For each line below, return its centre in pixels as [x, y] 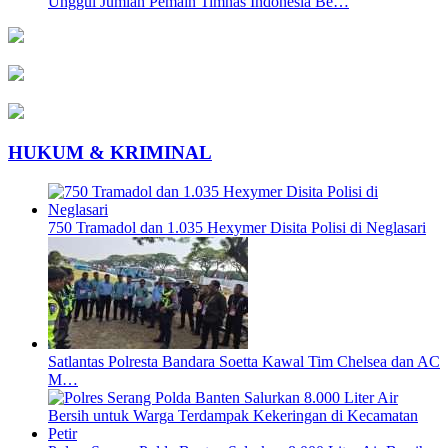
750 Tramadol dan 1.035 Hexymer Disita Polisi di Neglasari [237, 227]
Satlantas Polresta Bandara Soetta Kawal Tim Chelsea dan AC [244, 361]
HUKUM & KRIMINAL [110, 152]
